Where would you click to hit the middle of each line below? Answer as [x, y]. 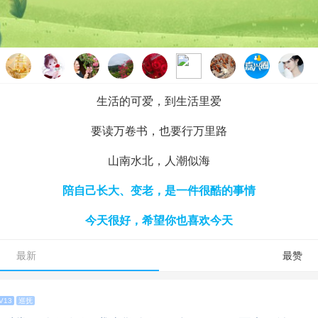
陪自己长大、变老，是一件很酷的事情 [159, 190]
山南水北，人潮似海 [159, 160]
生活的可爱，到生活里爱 [159, 101]
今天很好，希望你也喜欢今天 [159, 220]
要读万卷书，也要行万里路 [159, 131]
